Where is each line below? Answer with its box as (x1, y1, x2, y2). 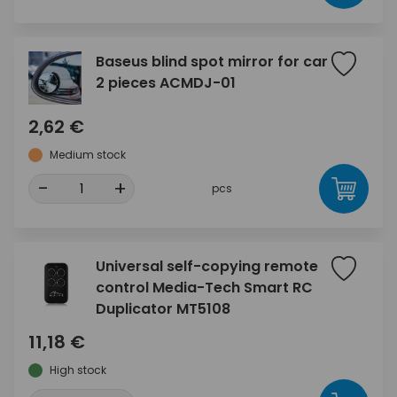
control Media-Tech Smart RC (96, 277, 313, 298)
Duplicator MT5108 (96, 299, 230, 319)
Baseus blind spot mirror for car (96, 51, 328, 72)
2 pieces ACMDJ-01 (96, 73, 236, 93)
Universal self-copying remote (96, 256, 318, 276)
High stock (50, 362, 106, 378)
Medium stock (50, 147, 126, 162)
